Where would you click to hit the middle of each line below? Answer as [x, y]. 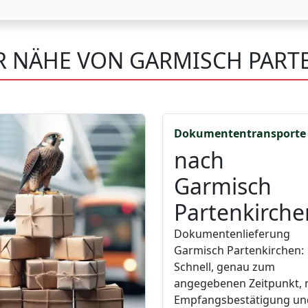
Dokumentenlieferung [232, 234]
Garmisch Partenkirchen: [239, 251]
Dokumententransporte [240, 134]
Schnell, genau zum [224, 267]
